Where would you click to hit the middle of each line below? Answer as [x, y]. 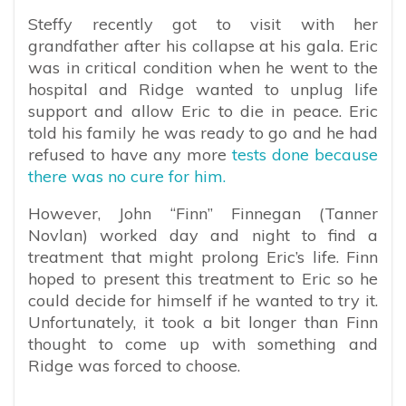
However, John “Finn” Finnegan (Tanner [203, 214]
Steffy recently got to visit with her [203, 24]
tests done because [302, 155]
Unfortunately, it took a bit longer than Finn [203, 323]
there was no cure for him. [127, 177]
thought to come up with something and [203, 344]
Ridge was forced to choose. [134, 366]
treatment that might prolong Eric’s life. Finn [203, 257]
